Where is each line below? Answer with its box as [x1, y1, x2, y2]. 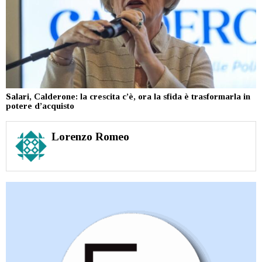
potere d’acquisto [6, 101, 74, 111]
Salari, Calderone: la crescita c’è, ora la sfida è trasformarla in [6, 92, 250, 102]
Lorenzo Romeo [51, 130, 129, 143]
